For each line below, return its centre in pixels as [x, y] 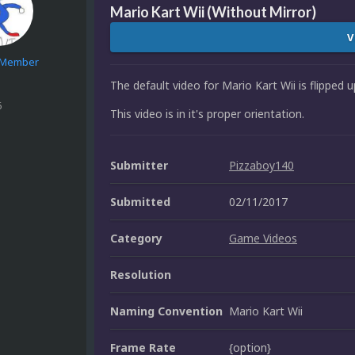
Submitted [140, 202]
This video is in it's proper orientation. [207, 114]
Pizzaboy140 [261, 166]
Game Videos [263, 239]
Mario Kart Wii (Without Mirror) [213, 12]
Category [136, 239]
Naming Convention [166, 311]
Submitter [139, 166]
